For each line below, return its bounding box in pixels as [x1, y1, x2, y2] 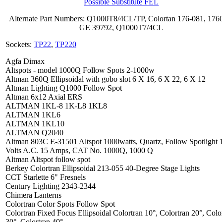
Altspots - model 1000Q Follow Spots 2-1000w [5, 65, 155, 74]
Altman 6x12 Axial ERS [5, 92, 84, 101]
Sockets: [5, 40, 34, 49]
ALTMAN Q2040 [5, 128, 63, 137]
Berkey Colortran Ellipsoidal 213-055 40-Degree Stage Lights [5, 164, 200, 172]
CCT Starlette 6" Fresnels [5, 172, 88, 181]
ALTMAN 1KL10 [5, 119, 64, 128]
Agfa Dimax [5, 56, 45, 65]
